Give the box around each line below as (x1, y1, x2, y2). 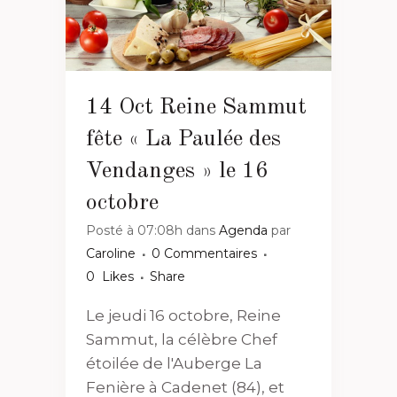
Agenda (219, 222, 268, 239)
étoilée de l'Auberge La (86, 354, 262, 373)
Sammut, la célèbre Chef (86, 331, 277, 349)
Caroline (86, 245, 136, 262)
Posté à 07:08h (86, 222, 183, 239)
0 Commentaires (152, 245, 257, 262)
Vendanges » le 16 (86, 160, 269, 183)
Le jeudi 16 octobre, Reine (86, 307, 281, 325)
